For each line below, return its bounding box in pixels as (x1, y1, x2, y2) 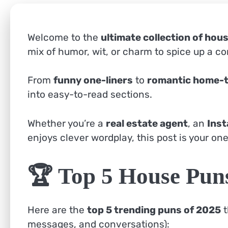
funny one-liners (53, 74, 133, 87)
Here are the (27, 204, 87, 216)
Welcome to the (27, 31, 101, 43)
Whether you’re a (27, 117, 106, 129)
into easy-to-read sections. (27, 89, 152, 101)
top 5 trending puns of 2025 (87, 204, 221, 216)
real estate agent (106, 117, 188, 129)
